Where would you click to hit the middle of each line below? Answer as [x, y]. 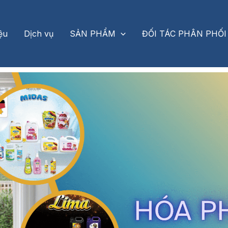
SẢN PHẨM [93, 34]
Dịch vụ [39, 34]
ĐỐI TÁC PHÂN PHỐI [184, 34]
